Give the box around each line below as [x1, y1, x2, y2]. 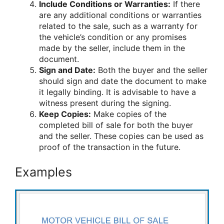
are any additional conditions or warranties [39, 10, 201, 20]
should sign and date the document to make [39, 76, 206, 86]
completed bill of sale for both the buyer [39, 120, 193, 130]
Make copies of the [91, 109, 166, 119]
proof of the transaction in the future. [39, 142, 180, 152]
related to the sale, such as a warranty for [39, 21, 197, 31]
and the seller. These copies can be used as [39, 131, 203, 141]
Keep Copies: [39, 109, 91, 119]
